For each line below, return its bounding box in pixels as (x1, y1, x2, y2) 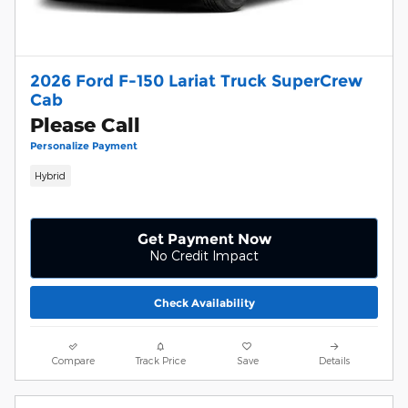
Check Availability (153, 295, 255, 310)
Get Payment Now (137, 229, 271, 248)
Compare (52, 354, 96, 367)
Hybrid (35, 169, 66, 182)
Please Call (30, 113, 140, 138)
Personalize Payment (30, 140, 138, 153)
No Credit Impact (149, 247, 259, 263)
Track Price (135, 354, 186, 367)
